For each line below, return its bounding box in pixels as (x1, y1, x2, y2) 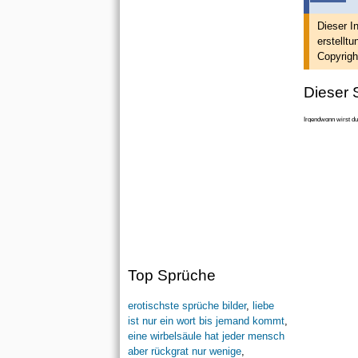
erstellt (316, 35, 348, 48)
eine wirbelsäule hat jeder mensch (127, 330, 284, 343)
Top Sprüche (127, 267, 216, 284)
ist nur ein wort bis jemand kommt (127, 315, 284, 328)
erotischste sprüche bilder (127, 300, 246, 312)
